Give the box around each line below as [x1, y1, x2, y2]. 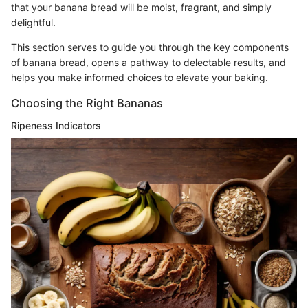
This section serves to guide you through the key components [11, 41, 289, 54]
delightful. [11, 16, 56, 29]
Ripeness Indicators [11, 119, 101, 131]
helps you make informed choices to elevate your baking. [11, 71, 268, 84]
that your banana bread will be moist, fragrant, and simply [11, 1, 272, 14]
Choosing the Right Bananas [11, 96, 163, 111]
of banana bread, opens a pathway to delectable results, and [11, 56, 286, 69]
